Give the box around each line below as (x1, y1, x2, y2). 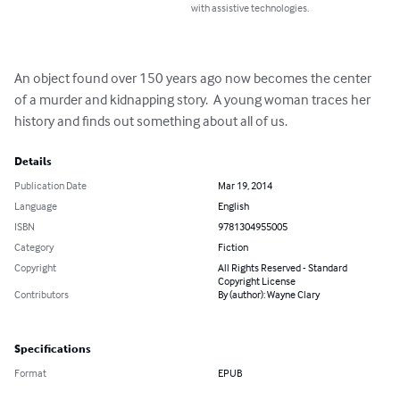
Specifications (14, 343, 91, 356)
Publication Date (14, 179, 87, 193)
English (218, 199, 249, 213)
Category (14, 240, 54, 254)
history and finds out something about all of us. (14, 112, 287, 130)
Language (14, 199, 57, 213)
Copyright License (218, 274, 296, 288)
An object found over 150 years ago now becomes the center (14, 69, 374, 87)
